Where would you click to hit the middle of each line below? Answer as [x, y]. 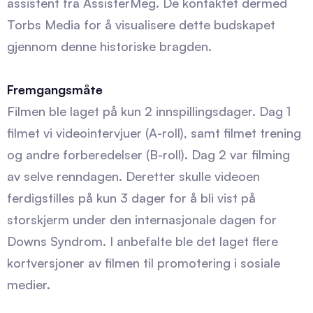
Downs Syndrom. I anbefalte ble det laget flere [143, 241]
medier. [29, 285]
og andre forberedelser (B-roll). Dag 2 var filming [148, 155]
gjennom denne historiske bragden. [109, 46]
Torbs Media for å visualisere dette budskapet [141, 25]
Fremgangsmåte [55, 90]
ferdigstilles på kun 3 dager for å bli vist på [131, 198]
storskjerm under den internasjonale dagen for [142, 220]
